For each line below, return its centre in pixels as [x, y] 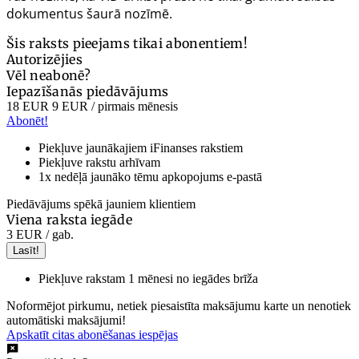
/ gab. [58, 235]
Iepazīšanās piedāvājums [88, 92]
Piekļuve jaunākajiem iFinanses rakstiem [141, 148]
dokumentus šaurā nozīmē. [89, 14]
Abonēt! [27, 121]
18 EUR [28, 107]
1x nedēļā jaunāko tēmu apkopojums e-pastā [150, 177]
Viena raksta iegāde [70, 220]
